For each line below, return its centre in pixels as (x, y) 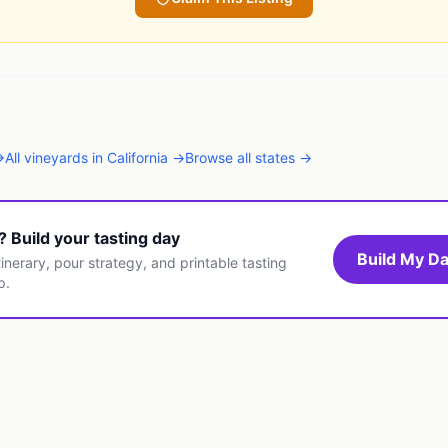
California (137, 158)
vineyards (56, 158)
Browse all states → (248, 158)
